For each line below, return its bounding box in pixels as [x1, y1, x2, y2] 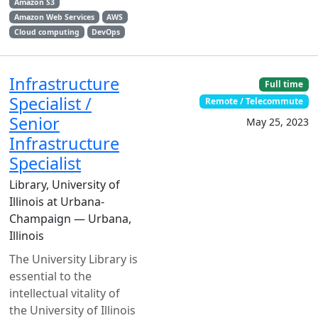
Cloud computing [13, 27, 79, 37]
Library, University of [9, 177, 120, 192]
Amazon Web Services [13, 12, 94, 22]
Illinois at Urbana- [9, 194, 104, 209]
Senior [9, 112, 60, 135]
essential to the [9, 268, 92, 284]
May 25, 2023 [246, 115, 309, 129]
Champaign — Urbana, [9, 211, 131, 226]
